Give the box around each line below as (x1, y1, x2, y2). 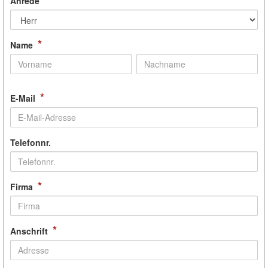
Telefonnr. (10, 136, 51, 148)
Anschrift (10, 224, 48, 237)
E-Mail (10, 92, 35, 104)
